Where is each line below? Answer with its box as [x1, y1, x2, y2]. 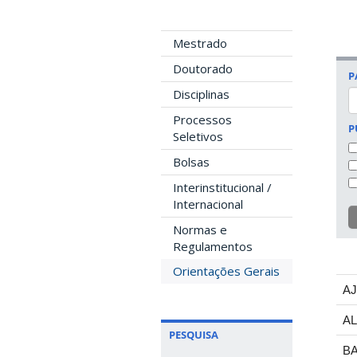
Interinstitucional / [173, 179, 272, 195]
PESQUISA [169, 328, 218, 342]
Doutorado [173, 61, 233, 76]
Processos [173, 112, 232, 127]
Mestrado [173, 35, 227, 51]
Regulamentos [173, 238, 253, 254]
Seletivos [173, 128, 223, 144]
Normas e [173, 222, 227, 237]
